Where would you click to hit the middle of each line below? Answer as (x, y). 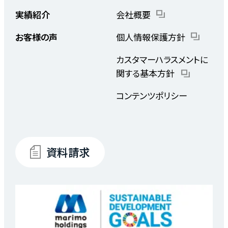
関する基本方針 (145, 73)
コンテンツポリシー (151, 95)
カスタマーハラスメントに (162, 59)
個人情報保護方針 (150, 37)
